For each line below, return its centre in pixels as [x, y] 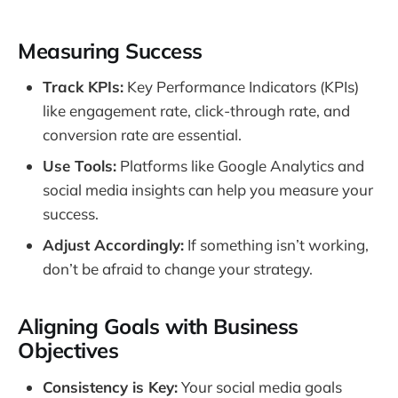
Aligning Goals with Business [158, 326]
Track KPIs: [83, 87]
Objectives [68, 350]
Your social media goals [260, 386]
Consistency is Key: [110, 386]
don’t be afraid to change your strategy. [178, 269]
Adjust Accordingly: [113, 245]
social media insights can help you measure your [208, 190]
